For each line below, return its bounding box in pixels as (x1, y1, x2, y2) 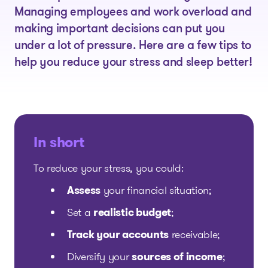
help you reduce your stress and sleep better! (14, 57, 252, 69)
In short (33, 132, 84, 153)
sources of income (132, 249, 223, 264)
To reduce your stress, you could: (33, 160, 184, 176)
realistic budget (93, 205, 171, 220)
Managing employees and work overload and (14, 7, 252, 19)
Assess (67, 182, 101, 198)
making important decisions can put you (14, 23, 225, 35)
